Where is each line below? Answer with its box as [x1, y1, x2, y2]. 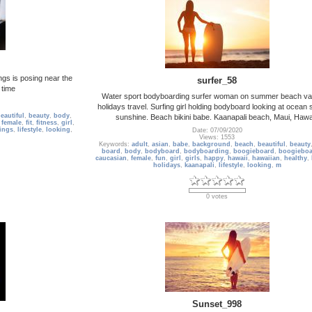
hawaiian [252, 155, 280, 162]
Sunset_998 [192, 298, 242, 309]
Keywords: [99, 141, 132, 148]
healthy [284, 155, 307, 162]
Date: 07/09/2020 [192, 127, 242, 134]
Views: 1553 [199, 134, 235, 141]
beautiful [258, 141, 286, 148]
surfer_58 [197, 75, 237, 86]
